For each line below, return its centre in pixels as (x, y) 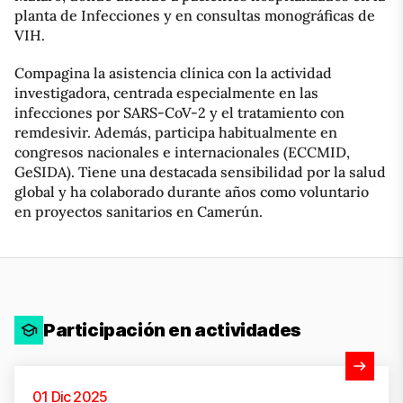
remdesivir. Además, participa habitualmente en (176, 132)
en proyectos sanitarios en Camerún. (139, 211)
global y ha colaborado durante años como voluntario (192, 191)
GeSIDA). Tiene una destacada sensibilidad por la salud (200, 171)
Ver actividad (55, 374)
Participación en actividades (172, 330)
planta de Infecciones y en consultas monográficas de (195, 15)
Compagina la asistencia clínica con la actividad (173, 72)
